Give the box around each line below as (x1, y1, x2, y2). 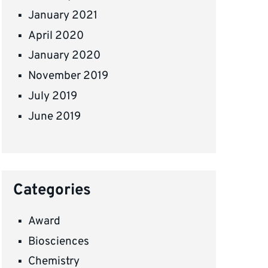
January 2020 (28, 48, 101, 63)
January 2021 (28, 8, 98, 23)
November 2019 (28, 69, 109, 84)
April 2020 (28, 28, 84, 43)
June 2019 (28, 109, 81, 124)
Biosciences (28, 234, 90, 249)
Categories (13, 180, 92, 200)
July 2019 (28, 89, 78, 103)
